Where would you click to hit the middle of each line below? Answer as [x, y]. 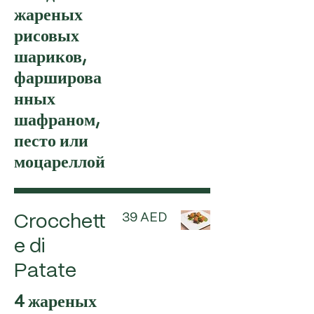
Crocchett [60, 223]
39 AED [144, 218]
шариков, [50, 58]
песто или [51, 142]
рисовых [47, 37]
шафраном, [57, 121]
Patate [45, 272]
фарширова [58, 79]
